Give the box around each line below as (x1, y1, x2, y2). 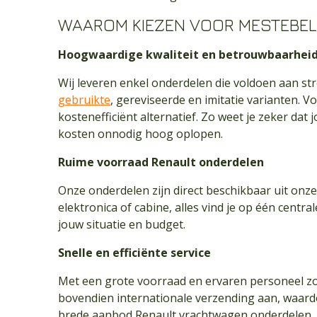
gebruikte (58, 92, 110, 108)
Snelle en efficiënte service (58, 245, 211, 260)
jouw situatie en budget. (58, 217, 185, 232)
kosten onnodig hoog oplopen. (58, 126, 223, 142)
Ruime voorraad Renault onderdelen (58, 154, 264, 170)
